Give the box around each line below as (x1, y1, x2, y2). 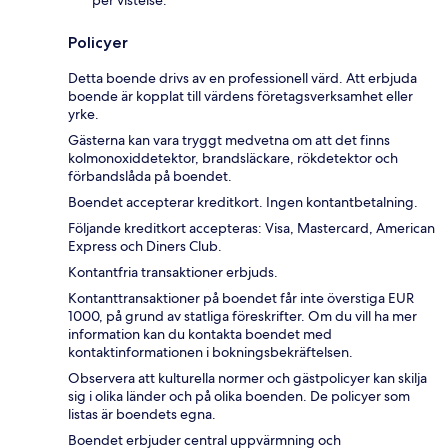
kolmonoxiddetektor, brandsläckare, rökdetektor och (68, 148, 398, 167)
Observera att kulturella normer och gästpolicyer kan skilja (68, 368, 427, 387)
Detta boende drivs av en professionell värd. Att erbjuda (68, 68, 417, 87)
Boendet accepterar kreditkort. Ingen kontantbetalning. (68, 192, 418, 211)
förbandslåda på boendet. (68, 166, 232, 185)
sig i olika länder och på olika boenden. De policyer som (68, 386, 410, 405)
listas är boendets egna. (68, 404, 216, 423)
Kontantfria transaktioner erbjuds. (68, 262, 278, 281)
